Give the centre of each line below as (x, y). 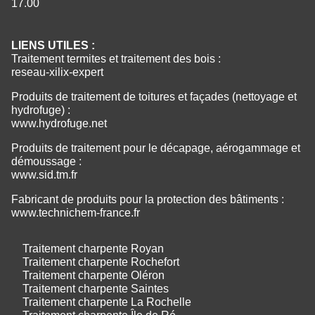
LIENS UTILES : (53, 45)
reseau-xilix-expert (57, 72)
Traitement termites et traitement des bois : (116, 58)
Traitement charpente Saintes (96, 288)
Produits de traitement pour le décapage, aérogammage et (156, 148)
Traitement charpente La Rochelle (107, 302)
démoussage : (46, 161)
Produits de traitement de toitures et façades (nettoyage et (154, 96)
